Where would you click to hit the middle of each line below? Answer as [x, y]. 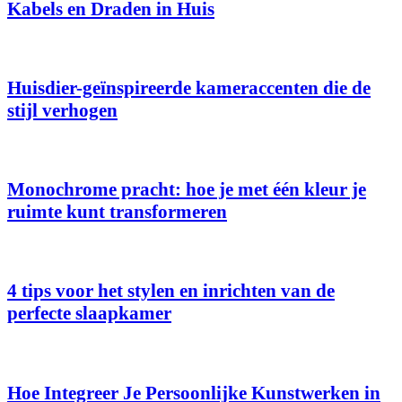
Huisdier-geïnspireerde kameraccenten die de [189, 88]
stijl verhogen [62, 111]
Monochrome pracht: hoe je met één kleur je [187, 190]
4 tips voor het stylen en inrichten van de [171, 291]
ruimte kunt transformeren [117, 212]
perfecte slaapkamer [89, 314]
